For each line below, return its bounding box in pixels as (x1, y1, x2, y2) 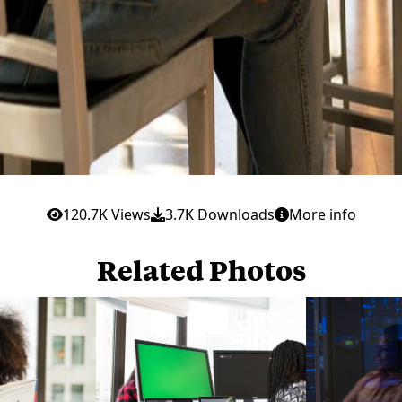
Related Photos (96, 251, 306, 287)
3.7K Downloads (164, 204, 275, 224)
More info (288, 204, 356, 224)
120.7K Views (62, 204, 151, 224)
